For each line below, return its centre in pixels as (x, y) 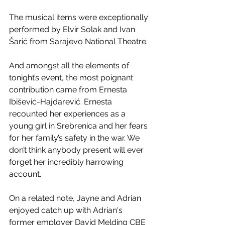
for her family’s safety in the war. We (75, 138)
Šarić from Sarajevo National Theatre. (78, 42)
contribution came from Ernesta (69, 90)
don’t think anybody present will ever (77, 150)
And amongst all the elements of (70, 66)
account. (25, 174)
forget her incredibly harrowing (67, 162)
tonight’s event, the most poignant (72, 78)
